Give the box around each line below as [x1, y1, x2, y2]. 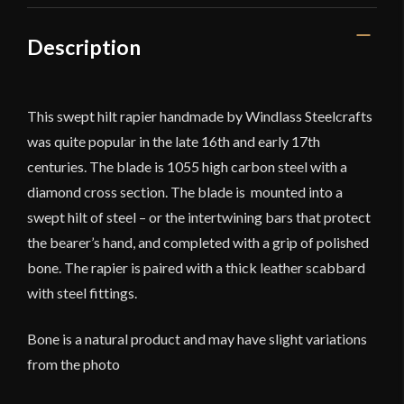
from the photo [27, 354, 120, 372]
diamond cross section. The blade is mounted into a [27, 182, 343, 200]
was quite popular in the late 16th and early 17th [27, 132, 320, 150]
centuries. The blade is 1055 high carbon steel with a [27, 157, 347, 175]
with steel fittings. [27, 283, 137, 301]
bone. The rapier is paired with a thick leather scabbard [27, 258, 365, 276]
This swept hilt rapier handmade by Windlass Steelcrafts [27, 106, 372, 124]
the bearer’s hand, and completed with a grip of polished [27, 233, 369, 251]
